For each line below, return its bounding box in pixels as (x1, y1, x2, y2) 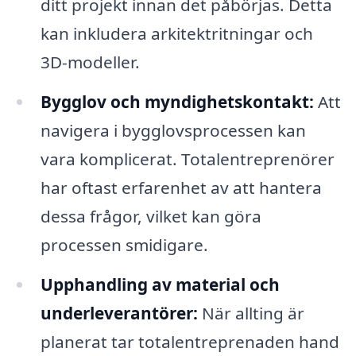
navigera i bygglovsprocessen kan (40, 119, 306, 142)
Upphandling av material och (40, 273, 280, 296)
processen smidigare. (40, 234, 208, 257)
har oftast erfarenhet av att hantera (40, 176, 322, 199)
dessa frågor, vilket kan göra (40, 205, 261, 228)
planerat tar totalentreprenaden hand (40, 331, 339, 354)
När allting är (197, 302, 304, 325)
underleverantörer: (40, 302, 198, 325)
